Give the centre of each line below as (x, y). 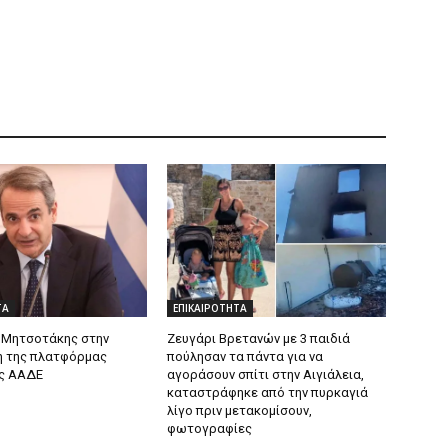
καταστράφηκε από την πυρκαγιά (268, 393)
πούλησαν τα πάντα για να (245, 357)
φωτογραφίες (210, 429)
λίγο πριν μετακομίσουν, (240, 411)
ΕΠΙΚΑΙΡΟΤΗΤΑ (210, 308)
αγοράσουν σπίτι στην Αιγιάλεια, (266, 375)
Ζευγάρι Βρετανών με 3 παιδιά (259, 339)
